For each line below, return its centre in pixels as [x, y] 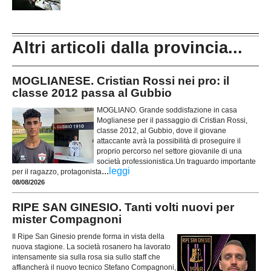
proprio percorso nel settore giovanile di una [169, 151]
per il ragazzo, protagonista [57, 171]
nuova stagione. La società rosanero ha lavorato [91, 247]
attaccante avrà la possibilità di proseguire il [169, 141]
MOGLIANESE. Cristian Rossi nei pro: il [121, 80]
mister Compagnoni [67, 219]
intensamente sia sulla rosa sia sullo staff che [86, 257]
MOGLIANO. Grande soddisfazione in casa [167, 110]
